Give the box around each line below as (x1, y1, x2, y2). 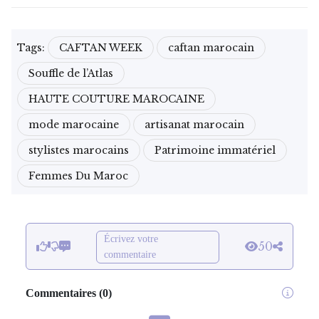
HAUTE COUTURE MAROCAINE (28, 92, 204, 105)
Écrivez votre (104, 233, 158, 244)
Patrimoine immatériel (155, 143, 276, 157)
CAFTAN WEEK (59, 41, 142, 54)
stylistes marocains (28, 143, 129, 157)
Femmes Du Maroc (28, 169, 128, 182)
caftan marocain (168, 41, 254, 54)
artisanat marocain (145, 117, 244, 131)
